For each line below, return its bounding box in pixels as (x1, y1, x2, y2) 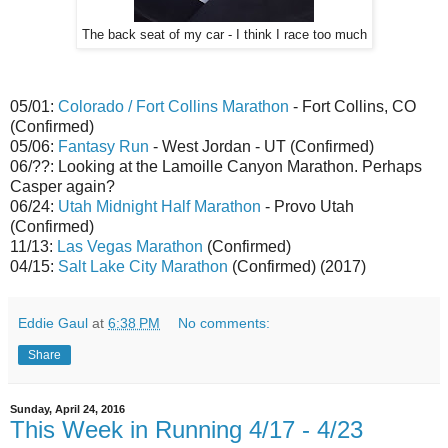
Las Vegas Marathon (57, 237, 203, 255)
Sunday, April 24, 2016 (10, 403, 125, 416)
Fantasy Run (58, 137, 149, 155)
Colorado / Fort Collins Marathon (58, 97, 289, 115)
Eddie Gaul (18, 314, 88, 331)
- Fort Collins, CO (289, 97, 416, 115)
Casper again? (10, 177, 115, 195)
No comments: (178, 314, 271, 331)
